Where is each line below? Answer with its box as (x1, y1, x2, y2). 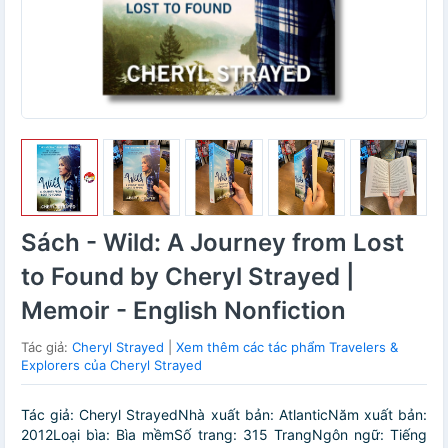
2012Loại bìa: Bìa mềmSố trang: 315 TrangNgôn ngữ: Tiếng (21, 426, 427, 444)
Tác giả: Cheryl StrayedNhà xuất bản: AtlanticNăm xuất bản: (21, 406, 427, 424)
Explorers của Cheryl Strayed (21, 357, 202, 374)
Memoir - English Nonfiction (21, 296, 346, 326)
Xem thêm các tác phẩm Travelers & (176, 339, 398, 356)
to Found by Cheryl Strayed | (21, 262, 355, 292)
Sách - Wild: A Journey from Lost (21, 228, 404, 258)
